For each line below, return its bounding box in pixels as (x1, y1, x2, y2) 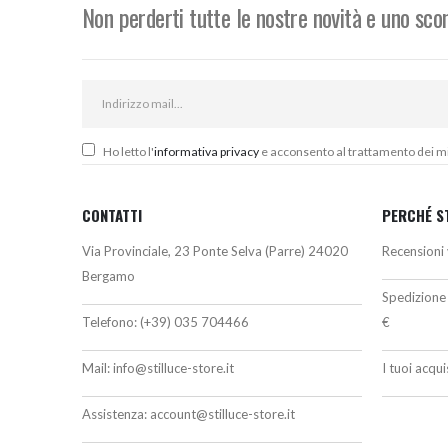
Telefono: (82, 313, 140, 330)
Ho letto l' (103, 143, 154, 159)
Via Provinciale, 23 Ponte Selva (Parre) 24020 (82, 242, 348, 259)
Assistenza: (82, 405, 150, 422)
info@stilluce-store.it (113, 359, 234, 376)
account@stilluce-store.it (150, 405, 295, 422)
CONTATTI (82, 203, 142, 226)
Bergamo (82, 267, 135, 284)
